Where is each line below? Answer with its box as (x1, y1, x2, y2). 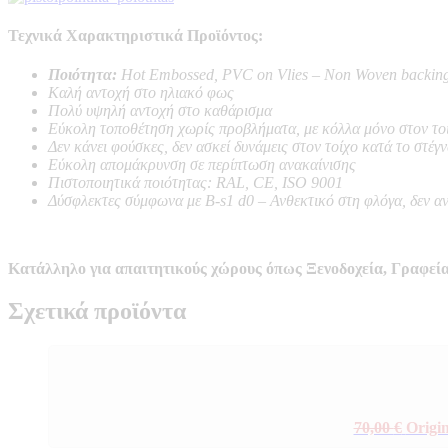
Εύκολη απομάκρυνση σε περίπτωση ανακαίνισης (48, 156, 356, 174)
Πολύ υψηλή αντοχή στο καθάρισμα (48, 102, 272, 120)
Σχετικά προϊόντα (8, 298, 186, 325)
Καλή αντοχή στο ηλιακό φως (48, 84, 234, 102)
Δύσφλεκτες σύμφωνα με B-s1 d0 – (48, 192, 270, 210)
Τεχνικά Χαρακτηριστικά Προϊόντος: (8, 26, 263, 44)
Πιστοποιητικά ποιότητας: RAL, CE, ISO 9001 (48, 174, 343, 192)
